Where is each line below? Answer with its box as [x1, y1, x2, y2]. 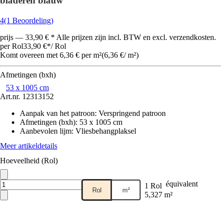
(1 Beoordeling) [4, 16, 53, 25]
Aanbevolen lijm [20, 127, 72, 135]
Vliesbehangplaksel [75, 127, 136, 135]
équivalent [166, 180, 198, 188]
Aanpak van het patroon [20, 109, 95, 117]
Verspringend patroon [99, 109, 166, 117]
